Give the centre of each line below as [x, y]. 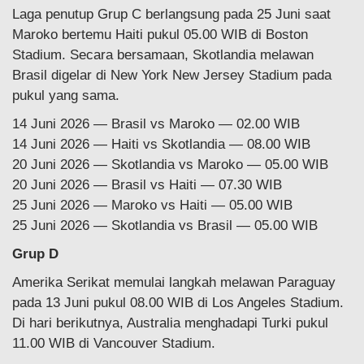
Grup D [35, 253]
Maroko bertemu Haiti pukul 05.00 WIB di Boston [160, 34]
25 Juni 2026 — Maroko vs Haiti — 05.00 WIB [152, 205]
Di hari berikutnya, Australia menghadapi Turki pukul [170, 323]
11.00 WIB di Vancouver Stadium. [114, 343]
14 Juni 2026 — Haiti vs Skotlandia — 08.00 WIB [161, 144]
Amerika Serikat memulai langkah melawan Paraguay [174, 282]
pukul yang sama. [66, 95]
